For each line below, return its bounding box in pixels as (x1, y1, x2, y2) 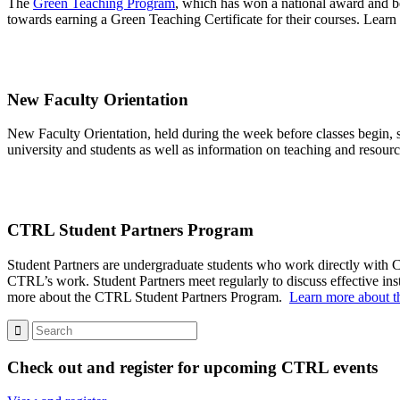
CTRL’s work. (7, 272, 93, 288)
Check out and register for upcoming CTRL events (7, 357, 378, 377)
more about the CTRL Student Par (7, 288, 200, 304)
